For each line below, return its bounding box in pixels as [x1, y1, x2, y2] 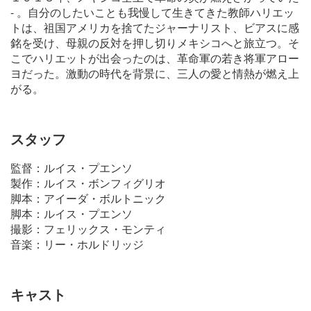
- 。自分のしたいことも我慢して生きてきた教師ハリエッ [10, 3, 294, 20]
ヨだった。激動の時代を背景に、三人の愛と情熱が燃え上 [10, 65, 299, 81]
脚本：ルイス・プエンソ [10, 205, 133, 221]
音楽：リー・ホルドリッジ [10, 235, 144, 252]
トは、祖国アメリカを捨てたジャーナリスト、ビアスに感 [10, 19, 299, 35]
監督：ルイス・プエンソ [10, 159, 133, 176]
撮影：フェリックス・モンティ [10, 220, 166, 237]
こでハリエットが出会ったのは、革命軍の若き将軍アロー [10, 49, 299, 66]
